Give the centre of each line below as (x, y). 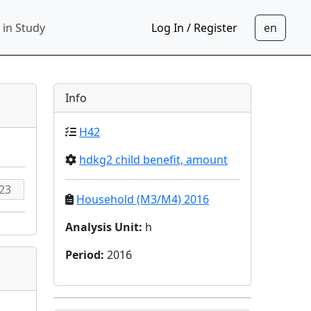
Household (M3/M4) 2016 (143, 199)
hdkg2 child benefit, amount (154, 160)
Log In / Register (194, 27)
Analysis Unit (102, 227)
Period (83, 255)
